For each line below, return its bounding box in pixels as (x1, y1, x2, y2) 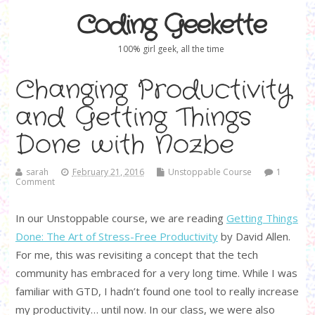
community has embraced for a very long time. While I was (15, 265, 297, 280)
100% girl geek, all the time (117, 43, 224, 56)
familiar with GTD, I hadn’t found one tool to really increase (15, 283, 299, 298)
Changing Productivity (15, 72, 292, 108)
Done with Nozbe (15, 127, 234, 163)
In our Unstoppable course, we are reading (15, 210, 226, 225)
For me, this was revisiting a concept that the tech (15, 247, 258, 262)
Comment (15, 175, 55, 188)
